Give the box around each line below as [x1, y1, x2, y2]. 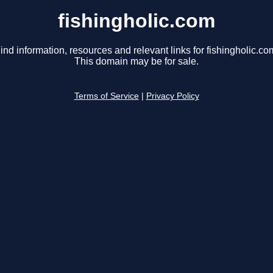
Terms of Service [74, 91, 139, 101]
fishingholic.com [58, 10, 215, 32]
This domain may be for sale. [74, 56, 199, 67]
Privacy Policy [146, 91, 199, 101]
